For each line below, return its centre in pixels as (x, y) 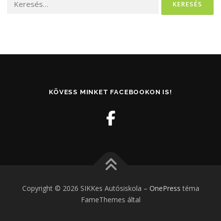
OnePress (165, 188)
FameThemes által (110, 199)
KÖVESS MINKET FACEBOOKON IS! (110, 92)
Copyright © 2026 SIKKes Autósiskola (83, 188)
